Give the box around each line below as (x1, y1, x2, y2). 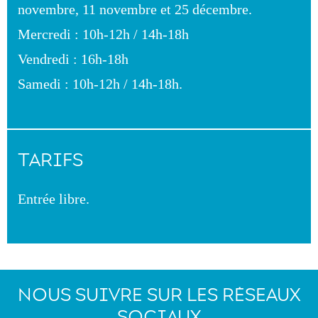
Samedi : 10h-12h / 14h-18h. (18, 76, 182, 92)
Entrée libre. (18, 191, 89, 207)
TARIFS (18, 149, 83, 171)
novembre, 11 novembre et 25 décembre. (18, 1, 252, 17)
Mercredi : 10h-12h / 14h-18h (18, 26, 189, 42)
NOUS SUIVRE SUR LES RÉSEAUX (17, 284, 301, 306)
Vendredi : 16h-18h (18, 51, 128, 67)
